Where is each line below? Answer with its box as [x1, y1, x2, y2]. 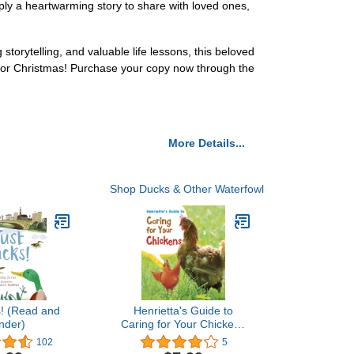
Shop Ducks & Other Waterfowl [110, 183, 264, 195]
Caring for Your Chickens [121, 318, 246, 330]
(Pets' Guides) [148, 331, 219, 344]
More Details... [168, 137, 245, 149]
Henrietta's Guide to [134, 304, 233, 317]
